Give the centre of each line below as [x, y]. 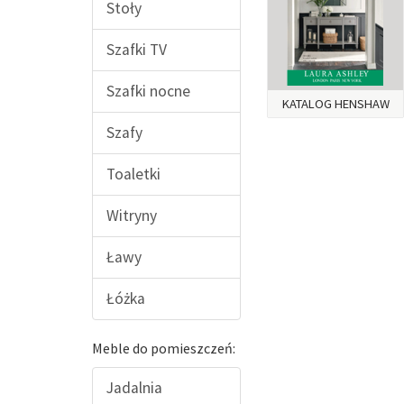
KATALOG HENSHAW [335, 104]
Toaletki [133, 174]
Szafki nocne [148, 91]
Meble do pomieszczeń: [164, 348]
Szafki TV [137, 50]
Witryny [132, 216]
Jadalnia [134, 388]
